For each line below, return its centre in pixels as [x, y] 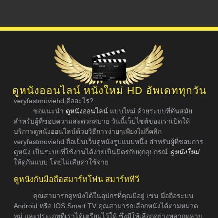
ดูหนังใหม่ [184, 152]
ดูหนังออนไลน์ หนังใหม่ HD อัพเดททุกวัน [109, 91]
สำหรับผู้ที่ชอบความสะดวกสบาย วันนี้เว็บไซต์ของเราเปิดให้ [102, 121]
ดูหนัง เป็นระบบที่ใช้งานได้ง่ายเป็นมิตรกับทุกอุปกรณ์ [92, 152]
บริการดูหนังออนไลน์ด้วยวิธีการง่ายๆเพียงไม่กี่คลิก [88, 132]
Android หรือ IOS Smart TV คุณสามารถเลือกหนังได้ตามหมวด [106, 206]
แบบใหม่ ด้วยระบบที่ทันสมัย [150, 111]
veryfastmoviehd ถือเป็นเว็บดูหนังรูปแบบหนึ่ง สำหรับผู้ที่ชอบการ [109, 142]
